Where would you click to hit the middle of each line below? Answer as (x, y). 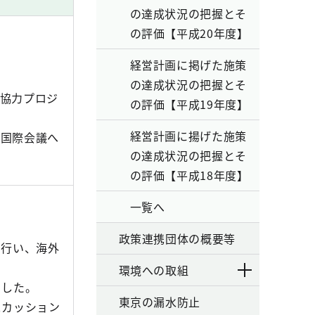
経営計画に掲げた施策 (188, 65)
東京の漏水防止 (159, 302)
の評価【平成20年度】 (189, 33)
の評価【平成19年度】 (189, 104)
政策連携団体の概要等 (177, 238)
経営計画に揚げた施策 (188, 136)
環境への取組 (154, 270)
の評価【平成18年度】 (189, 175)
